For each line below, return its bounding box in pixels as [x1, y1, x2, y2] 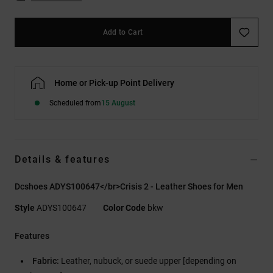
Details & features [15, 153, 110, 165]
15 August [101, 98, 135, 107]
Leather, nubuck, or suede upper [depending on [59, 255, 236, 266]
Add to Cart [102, 27, 143, 37]
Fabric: [32, 255, 59, 266]
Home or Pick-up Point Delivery [54, 77, 174, 88]
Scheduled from [49, 98, 101, 107]
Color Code [103, 202, 146, 213]
